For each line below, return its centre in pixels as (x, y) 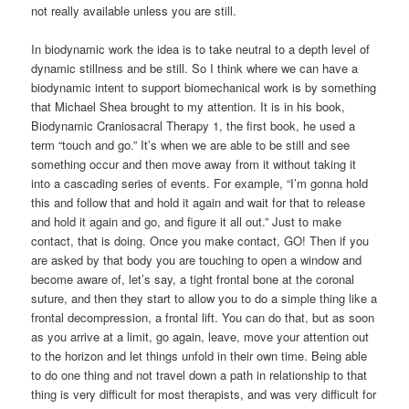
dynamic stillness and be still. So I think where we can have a (195, 68)
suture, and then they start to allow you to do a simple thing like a (204, 299)
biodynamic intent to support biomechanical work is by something (204, 88)
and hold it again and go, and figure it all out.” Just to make (187, 222)
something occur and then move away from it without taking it (194, 164)
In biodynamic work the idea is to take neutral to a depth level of (201, 49)
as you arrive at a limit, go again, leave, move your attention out (200, 337)
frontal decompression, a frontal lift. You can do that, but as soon (203, 318)
